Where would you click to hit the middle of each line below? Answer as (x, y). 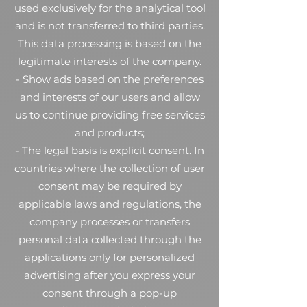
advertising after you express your (110, 275)
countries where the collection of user (110, 168)
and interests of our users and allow (110, 97)
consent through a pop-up (110, 293)
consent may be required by (110, 186)
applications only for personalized (110, 257)
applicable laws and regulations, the (110, 204)
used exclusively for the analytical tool (110, 8)
